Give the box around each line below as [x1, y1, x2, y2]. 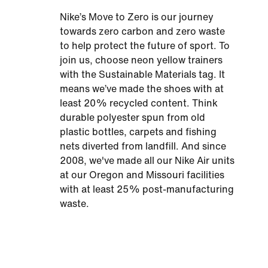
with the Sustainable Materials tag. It [60, 69, 225, 80]
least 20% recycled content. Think [60, 98, 218, 108]
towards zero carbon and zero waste [60, 26, 225, 36]
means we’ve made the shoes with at [60, 84, 224, 94]
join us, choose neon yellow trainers [60, 55, 223, 65]
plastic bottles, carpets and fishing [60, 127, 217, 137]
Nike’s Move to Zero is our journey [60, 12, 214, 22]
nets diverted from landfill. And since [60, 141, 226, 151]
